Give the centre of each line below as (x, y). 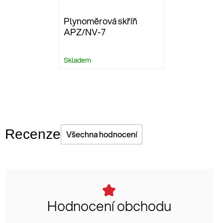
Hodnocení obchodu (109, 206)
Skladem (77, 60)
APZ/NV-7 (85, 32)
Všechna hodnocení (102, 134)
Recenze (33, 134)
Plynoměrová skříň (101, 21)
